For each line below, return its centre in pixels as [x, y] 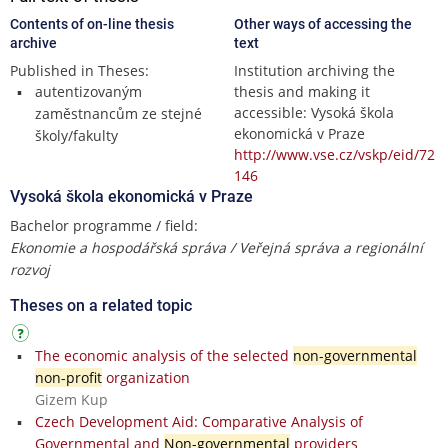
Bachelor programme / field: [104, 225]
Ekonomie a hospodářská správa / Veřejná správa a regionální [216, 247]
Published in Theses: [79, 70]
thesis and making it [302, 91]
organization [145, 377]
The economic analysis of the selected [163, 355]
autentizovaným [88, 91]
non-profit [68, 377]
